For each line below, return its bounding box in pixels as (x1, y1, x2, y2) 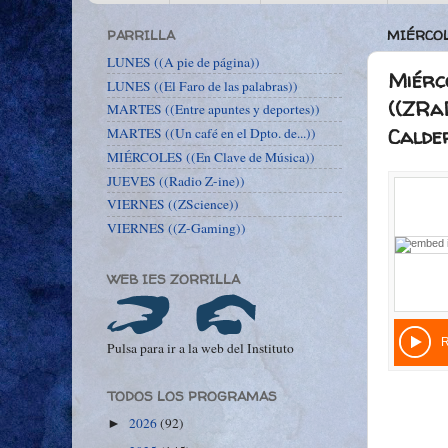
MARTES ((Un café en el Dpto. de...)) (107, 124, 316, 143)
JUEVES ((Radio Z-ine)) (107, 171, 245, 190)
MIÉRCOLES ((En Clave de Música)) (107, 147, 315, 166)
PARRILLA (107, 25, 175, 44)
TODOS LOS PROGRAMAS (107, 387, 277, 406)
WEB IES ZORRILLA (107, 269, 240, 288)
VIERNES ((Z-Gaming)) (107, 219, 246, 238)
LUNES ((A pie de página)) (107, 52, 260, 71)
